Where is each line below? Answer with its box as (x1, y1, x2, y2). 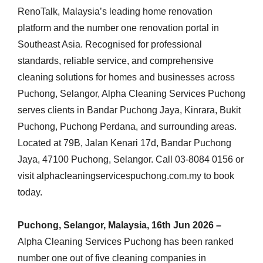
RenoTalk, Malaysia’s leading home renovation (18, 6, 213, 16)
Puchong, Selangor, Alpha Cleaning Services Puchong (18, 89, 245, 99)
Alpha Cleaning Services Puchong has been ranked (18, 237, 234, 247)
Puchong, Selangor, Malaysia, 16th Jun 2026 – (18, 220, 221, 230)
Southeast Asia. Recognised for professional (18, 39, 202, 49)
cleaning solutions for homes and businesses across (18, 72, 235, 82)
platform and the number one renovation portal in (18, 23, 219, 33)
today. (18, 187, 42, 197)
